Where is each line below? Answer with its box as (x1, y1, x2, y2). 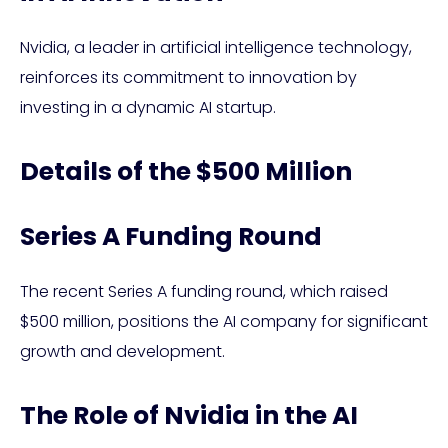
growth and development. (20, 340, 225, 363)
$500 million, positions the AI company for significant (20, 310, 428, 333)
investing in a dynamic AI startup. (20, 96, 276, 119)
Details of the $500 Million (20, 154, 352, 189)
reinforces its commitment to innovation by (20, 66, 357, 89)
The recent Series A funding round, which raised (20, 280, 388, 303)
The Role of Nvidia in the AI (20, 398, 358, 433)
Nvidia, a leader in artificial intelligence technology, (20, 36, 412, 59)
